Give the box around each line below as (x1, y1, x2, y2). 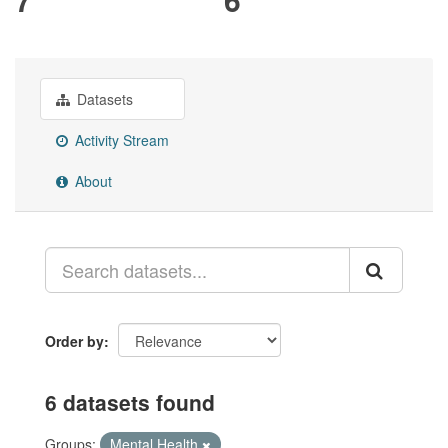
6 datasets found (45, 387, 215, 418)
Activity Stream (71, 130, 169, 151)
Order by (45, 331, 104, 352)
